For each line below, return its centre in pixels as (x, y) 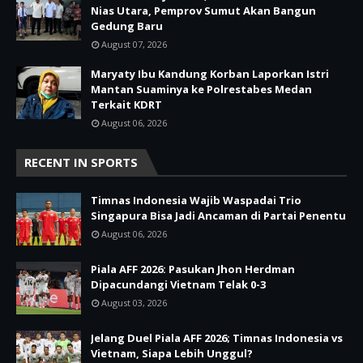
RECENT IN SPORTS (81, 162)
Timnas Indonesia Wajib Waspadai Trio (196, 200)
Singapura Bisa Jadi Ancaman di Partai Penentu (218, 215)
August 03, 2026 (134, 302)
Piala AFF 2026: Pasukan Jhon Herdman (193, 269)
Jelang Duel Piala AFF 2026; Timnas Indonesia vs (217, 337)
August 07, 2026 (134, 44)
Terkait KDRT (126, 104)
